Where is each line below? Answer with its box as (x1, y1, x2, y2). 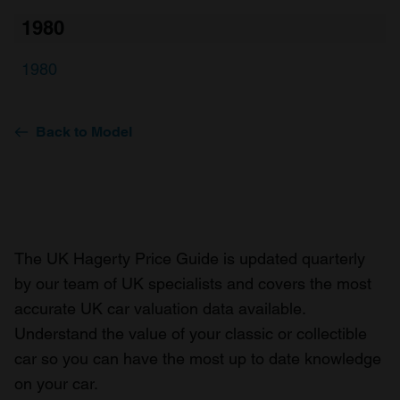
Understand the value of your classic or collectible (14, 324, 367, 343)
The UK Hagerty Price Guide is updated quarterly (14, 249, 365, 268)
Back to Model (36, 123, 132, 140)
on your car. (14, 374, 98, 393)
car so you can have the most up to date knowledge (14, 349, 381, 368)
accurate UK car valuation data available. (14, 299, 305, 318)
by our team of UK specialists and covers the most (14, 274, 371, 293)
